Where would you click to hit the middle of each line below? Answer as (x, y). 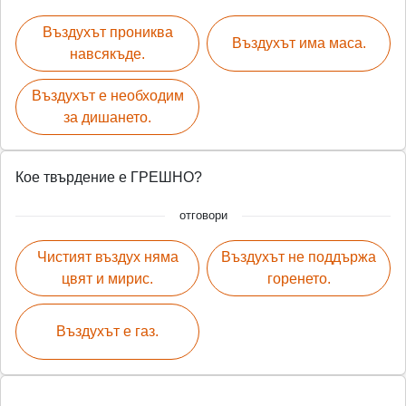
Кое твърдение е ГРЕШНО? (109, 177)
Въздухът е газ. (107, 331)
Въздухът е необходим (107, 95)
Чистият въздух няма (107, 256)
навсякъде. (107, 53)
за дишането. (107, 117)
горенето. (299, 278)
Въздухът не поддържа (299, 256)
